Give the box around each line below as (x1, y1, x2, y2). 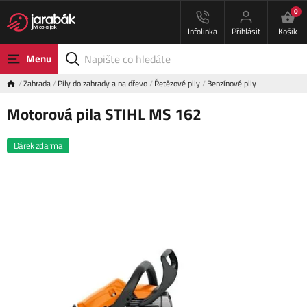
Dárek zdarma (14, 138, 63, 153)
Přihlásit (232, 25, 260, 38)
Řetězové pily (154, 77, 200, 90)
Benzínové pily (207, 77, 256, 90)
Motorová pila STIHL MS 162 (7, 102, 201, 126)
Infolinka (188, 25, 217, 38)
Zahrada (23, 77, 51, 90)
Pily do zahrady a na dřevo (58, 77, 147, 90)
